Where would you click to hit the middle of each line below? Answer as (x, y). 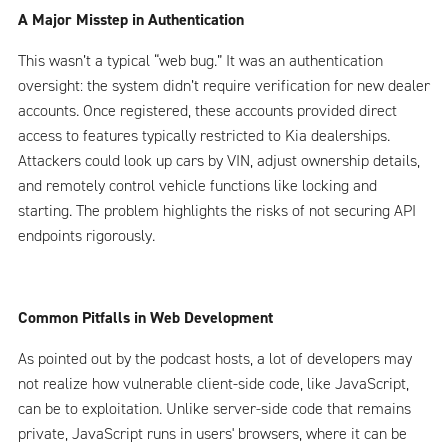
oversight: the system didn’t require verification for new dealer (224, 85)
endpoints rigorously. (86, 235)
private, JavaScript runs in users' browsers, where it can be (212, 433)
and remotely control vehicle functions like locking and (197, 185)
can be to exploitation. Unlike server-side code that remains (214, 408)
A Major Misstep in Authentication (131, 19)
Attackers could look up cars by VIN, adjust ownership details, (219, 160)
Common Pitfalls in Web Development (145, 317)
